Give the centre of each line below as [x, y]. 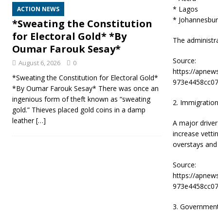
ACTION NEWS [38, 9]
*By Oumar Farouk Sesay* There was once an [85, 89]
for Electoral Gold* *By [69, 36]
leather [24, 121]
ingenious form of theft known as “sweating [81, 99]
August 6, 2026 [39, 63]
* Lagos [185, 9]
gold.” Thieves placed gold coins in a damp [79, 110]
